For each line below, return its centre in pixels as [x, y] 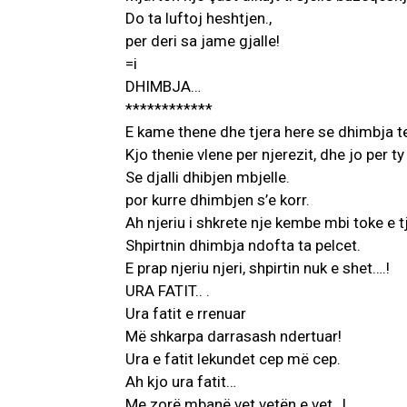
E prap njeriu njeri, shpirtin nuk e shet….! [258, 268]
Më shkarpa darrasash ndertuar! [233, 337]
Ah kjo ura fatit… [181, 382]
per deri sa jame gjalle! [203, 41]
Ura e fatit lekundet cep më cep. [233, 359]
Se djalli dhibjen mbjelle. [208, 178]
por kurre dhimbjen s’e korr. [218, 200]
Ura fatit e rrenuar [186, 314]
